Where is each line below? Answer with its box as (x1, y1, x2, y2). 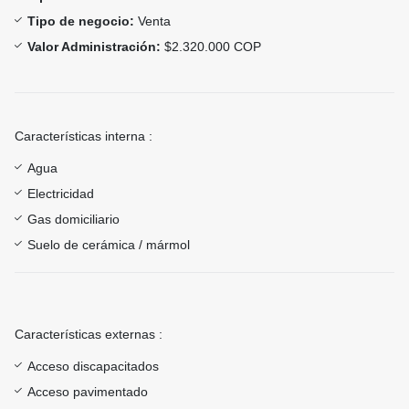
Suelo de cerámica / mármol (27, 237, 190, 253)
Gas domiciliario (27, 212, 120, 227)
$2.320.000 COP (161, 39, 261, 55)
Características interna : (15, 129, 152, 144)
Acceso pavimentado (27, 384, 148, 400)
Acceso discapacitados (27, 359, 159, 374)
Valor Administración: (27, 39, 161, 55)
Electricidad (27, 186, 94, 202)
